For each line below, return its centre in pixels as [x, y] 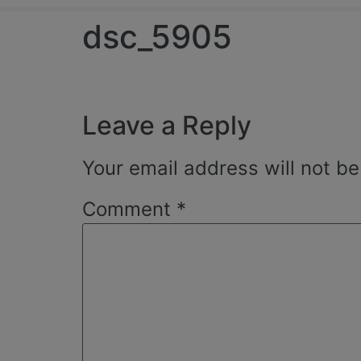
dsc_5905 [157, 37]
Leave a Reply [167, 125]
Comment [129, 210]
